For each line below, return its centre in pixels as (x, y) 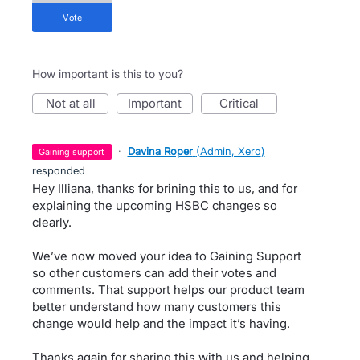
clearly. (52, 222)
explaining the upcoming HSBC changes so (155, 205)
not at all (75, 103)
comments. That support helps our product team (168, 290)
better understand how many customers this (157, 307)
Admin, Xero (230, 151)
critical (243, 103)
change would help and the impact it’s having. (161, 323)
